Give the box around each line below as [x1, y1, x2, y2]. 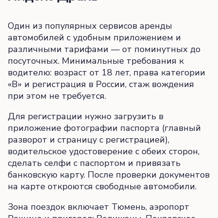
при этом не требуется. [8, 90, 106, 102]
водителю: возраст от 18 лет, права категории [8, 67, 205, 79]
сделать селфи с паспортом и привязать [8, 157, 181, 169]
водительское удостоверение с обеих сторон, [8, 145, 200, 158]
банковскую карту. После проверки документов [8, 169, 210, 181]
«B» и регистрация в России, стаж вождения [8, 78, 194, 91]
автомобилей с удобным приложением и [8, 32, 181, 44]
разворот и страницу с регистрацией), [8, 134, 169, 146]
